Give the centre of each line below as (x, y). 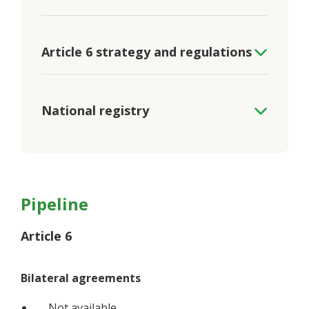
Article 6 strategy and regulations (147, 52)
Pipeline (54, 204)
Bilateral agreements (81, 278)
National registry (95, 111)
